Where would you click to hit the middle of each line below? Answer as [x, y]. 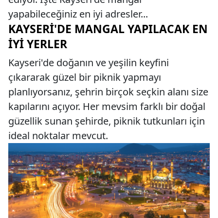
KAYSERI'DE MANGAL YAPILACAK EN [108, 29]
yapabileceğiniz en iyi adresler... [78, 14]
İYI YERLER [38, 44]
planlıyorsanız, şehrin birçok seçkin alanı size [108, 92]
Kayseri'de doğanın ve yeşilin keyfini [89, 63]
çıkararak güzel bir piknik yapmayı [85, 77]
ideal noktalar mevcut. [58, 136]
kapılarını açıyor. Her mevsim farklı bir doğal [107, 106]
